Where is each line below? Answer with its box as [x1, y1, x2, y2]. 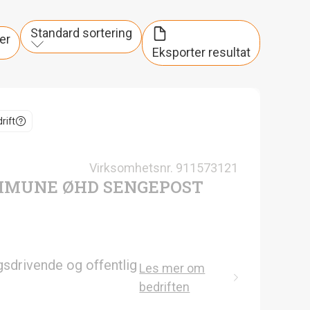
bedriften [139, 279, 190, 294]
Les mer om [139, 260, 206, 275]
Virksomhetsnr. [89, 160, 173, 175]
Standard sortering [30, 26, 132, 41]
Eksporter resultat [152, 44, 250, 60]
